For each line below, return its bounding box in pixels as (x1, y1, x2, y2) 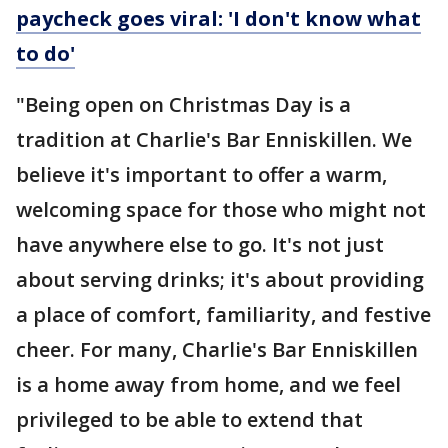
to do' (16, 40, 75, 68)
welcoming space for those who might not (16, 196, 426, 224)
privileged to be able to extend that (16, 406, 363, 434)
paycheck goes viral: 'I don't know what (16, 5, 421, 33)
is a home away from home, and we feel (16, 371, 401, 399)
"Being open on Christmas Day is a (16, 91, 351, 119)
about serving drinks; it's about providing (16, 266, 424, 294)
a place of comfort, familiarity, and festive (16, 301, 431, 329)
